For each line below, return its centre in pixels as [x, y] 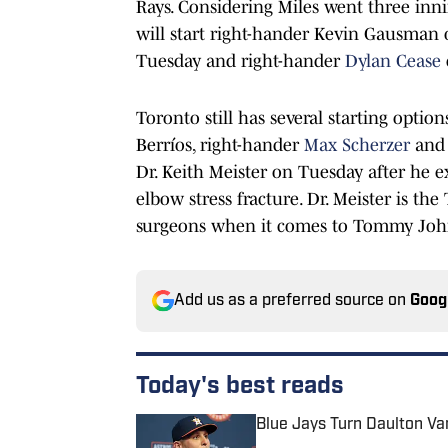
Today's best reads [240, 386]
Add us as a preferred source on [292, 300]
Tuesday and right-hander [240, 60]
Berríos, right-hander [220, 144]
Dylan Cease [393, 60]
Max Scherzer [357, 144]
